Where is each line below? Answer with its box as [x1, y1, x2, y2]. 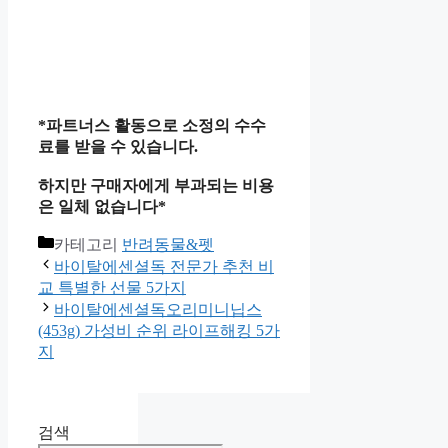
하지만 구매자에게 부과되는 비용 [38, 177, 274, 195]
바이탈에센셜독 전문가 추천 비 [54, 258, 274, 276]
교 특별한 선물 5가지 [38, 279, 186, 297]
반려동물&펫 [122, 236, 214, 254]
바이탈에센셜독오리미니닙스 [54, 301, 262, 319]
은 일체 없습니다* [38, 198, 166, 216]
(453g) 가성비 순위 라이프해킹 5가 [38, 322, 280, 340]
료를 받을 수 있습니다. [38, 138, 198, 156]
